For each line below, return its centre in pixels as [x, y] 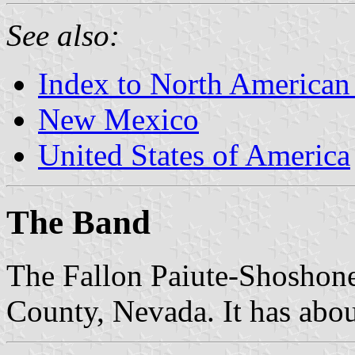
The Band [78, 222]
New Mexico [118, 119]
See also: [63, 35]
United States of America [194, 155]
